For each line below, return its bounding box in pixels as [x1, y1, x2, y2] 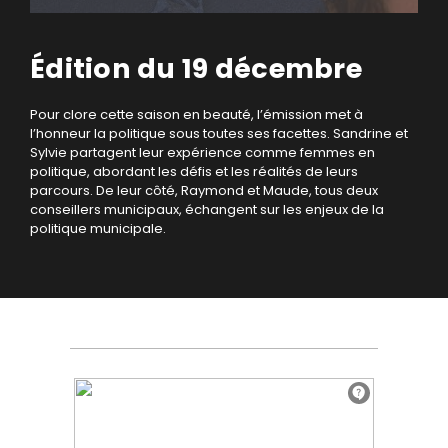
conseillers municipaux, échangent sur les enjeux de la [30, 200, 384, 220]
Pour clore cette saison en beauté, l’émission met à [30, 105, 363, 125]
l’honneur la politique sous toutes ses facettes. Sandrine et [30, 124, 408, 144]
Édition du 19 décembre [30, 50, 362, 88]
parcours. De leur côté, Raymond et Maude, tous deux [30, 181, 378, 201]
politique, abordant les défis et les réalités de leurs [30, 162, 358, 182]
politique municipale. [30, 219, 166, 239]
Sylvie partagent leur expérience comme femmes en [30, 143, 375, 163]
